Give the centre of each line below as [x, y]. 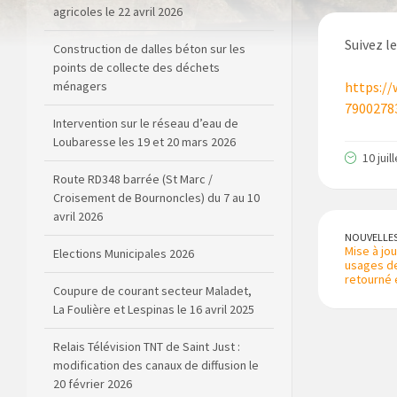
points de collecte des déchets [136, 26]
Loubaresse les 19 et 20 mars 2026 [144, 101]
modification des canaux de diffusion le [156, 324]
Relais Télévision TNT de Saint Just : [147, 305]
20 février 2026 [93, 343]
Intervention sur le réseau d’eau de [146, 82]
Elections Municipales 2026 [124, 212]
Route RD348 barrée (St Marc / [133, 138]
